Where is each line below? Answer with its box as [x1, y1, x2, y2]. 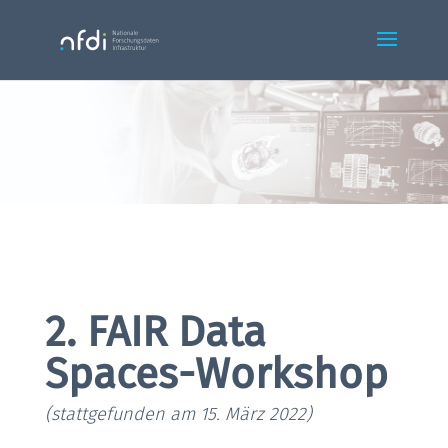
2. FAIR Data [44, 307, 266, 358]
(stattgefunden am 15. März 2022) [44, 403, 312, 426]
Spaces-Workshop [44, 349, 388, 400]
